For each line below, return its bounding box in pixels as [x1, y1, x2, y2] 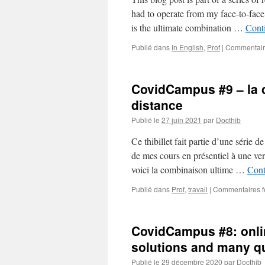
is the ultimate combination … [131, 21, 245, 34]
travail [188, 184, 208, 194]
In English [172, 42, 203, 52]
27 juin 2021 [161, 115, 202, 125]
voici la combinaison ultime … [131, 163, 247, 176]
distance [131, 96, 183, 114]
